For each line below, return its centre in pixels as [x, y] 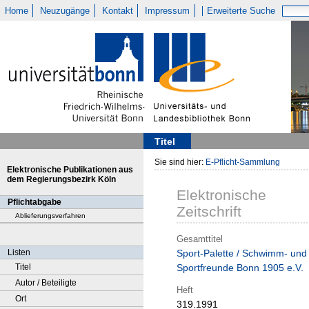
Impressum [168, 11]
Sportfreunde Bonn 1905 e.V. [240, 268]
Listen [19, 252]
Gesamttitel [200, 239]
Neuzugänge [65, 11]
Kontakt [117, 11]
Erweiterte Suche [241, 11]
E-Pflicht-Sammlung [243, 162]
